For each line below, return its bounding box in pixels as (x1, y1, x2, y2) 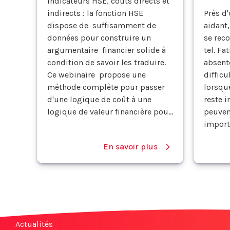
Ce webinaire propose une (47, 69, 146, 80)
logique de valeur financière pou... (47, 106, 173, 117)
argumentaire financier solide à (47, 45, 166, 55)
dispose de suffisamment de (47, 20, 156, 30)
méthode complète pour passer (47, 82, 165, 92)
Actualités (15, 219, 53, 229)
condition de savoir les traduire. (47, 57, 166, 67)
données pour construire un (47, 32, 151, 43)
